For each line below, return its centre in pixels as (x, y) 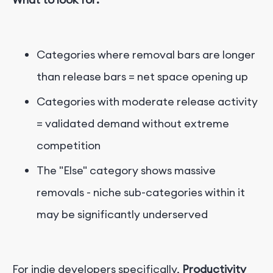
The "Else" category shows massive (126, 170)
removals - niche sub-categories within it (141, 192)
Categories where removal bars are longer (146, 54)
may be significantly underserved (122, 214)
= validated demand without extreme (133, 123)
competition (69, 145)
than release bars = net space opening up (142, 76)
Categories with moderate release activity (147, 101)
